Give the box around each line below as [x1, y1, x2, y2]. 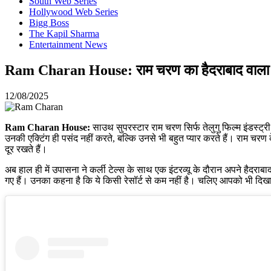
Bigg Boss [29, 18, 69, 28]
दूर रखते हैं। [5, 143, 47, 154]
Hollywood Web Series [29, 7, 118, 17]
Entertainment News [29, 39, 107, 50]
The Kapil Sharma [29, 28, 99, 39]
